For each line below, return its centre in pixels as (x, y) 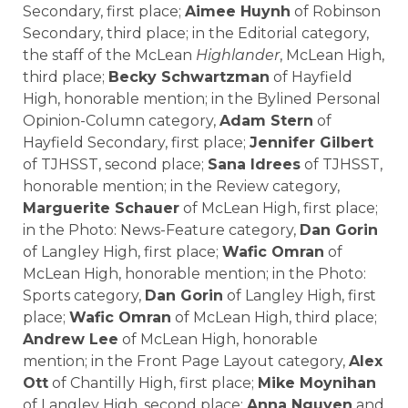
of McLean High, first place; (279, 209)
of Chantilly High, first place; (153, 383)
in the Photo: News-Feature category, (161, 230)
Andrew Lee (71, 340)
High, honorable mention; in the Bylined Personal (202, 99)
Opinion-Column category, (121, 121)
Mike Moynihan (317, 383)
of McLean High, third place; (274, 318)
